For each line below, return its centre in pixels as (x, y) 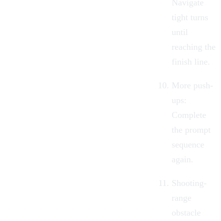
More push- (192, 85)
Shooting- (189, 183)
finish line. (191, 61)
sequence (188, 144)
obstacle (186, 212)
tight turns (190, 17)
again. (183, 159)
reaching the (194, 47)
